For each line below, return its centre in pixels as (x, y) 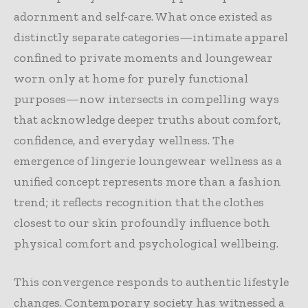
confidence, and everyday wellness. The (124, 141)
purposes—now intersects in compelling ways (146, 99)
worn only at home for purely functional (131, 79)
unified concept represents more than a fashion (147, 182)
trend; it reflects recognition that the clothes (139, 202)
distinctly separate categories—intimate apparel (151, 37)
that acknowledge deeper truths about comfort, (147, 120)
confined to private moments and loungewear (143, 58)
